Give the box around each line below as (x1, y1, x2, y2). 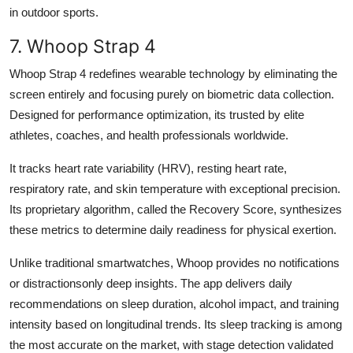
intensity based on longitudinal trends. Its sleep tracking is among (9, 317, 342, 331)
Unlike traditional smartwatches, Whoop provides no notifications (9, 255, 340, 269)
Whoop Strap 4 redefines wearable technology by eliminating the (9, 66, 337, 80)
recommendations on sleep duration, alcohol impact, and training (9, 296, 339, 310)
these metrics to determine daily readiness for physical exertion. (9, 222, 336, 236)
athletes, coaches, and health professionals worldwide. (9, 128, 288, 142)
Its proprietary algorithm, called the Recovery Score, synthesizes (9, 202, 342, 216)
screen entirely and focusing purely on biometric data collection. (9, 87, 334, 101)
